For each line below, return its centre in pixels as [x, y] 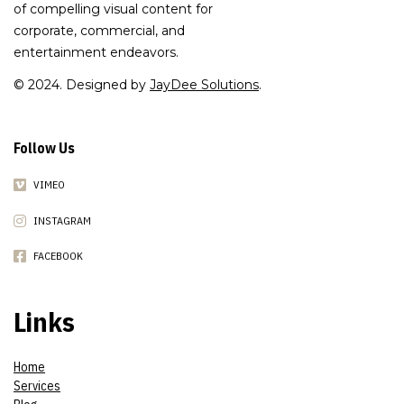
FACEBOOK [58, 256]
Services [37, 386]
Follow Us [44, 148]
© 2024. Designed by [82, 85]
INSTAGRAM [62, 220]
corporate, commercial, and [99, 31]
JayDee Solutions [204, 85]
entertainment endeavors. [96, 52]
